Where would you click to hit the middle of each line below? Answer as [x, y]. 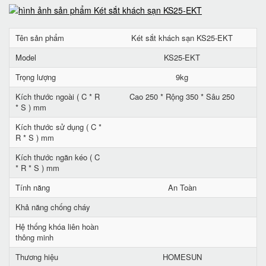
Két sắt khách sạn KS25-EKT [182, 38]
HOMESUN [182, 257]
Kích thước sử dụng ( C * [58, 127]
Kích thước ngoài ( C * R [58, 96]
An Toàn [182, 187]
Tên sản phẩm [40, 38]
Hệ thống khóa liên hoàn [57, 227]
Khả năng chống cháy [53, 207]
